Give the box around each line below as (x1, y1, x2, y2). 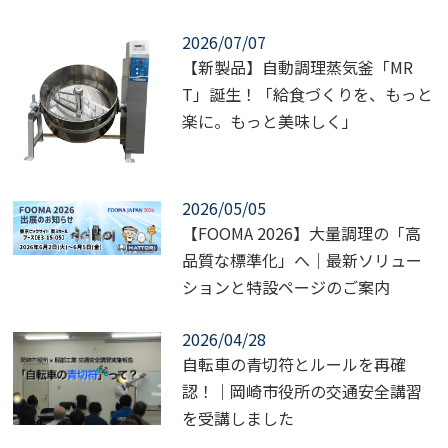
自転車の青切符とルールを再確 (181, 352, 406, 377)
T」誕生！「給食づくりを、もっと (181, 81, 433, 106)
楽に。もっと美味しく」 (181, 108, 358, 133)
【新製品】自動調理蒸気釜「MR (181, 54, 413, 79)
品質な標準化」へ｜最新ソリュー (181, 248, 422, 273)
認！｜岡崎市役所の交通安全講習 (181, 379, 422, 404)
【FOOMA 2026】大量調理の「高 (181, 221, 421, 246)
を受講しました (181, 406, 294, 431)
